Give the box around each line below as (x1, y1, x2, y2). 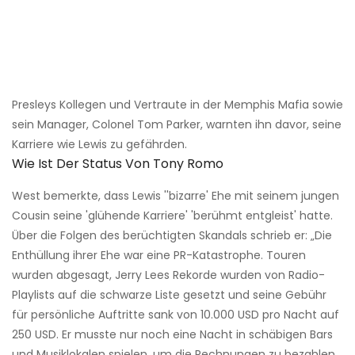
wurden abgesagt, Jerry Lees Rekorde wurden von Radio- (12, 267, 325, 284)
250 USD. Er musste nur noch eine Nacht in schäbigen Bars (12, 326, 333, 343)
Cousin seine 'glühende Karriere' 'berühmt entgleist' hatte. (12, 208, 333, 224)
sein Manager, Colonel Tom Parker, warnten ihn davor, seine (12, 116, 342, 133)
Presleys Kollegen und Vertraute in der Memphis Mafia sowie (12, 97, 343, 113)
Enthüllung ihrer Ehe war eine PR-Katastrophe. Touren (12, 247, 306, 264)
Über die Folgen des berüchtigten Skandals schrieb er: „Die (12, 227, 332, 244)
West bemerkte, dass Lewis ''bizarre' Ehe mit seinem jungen (12, 188, 339, 204)
